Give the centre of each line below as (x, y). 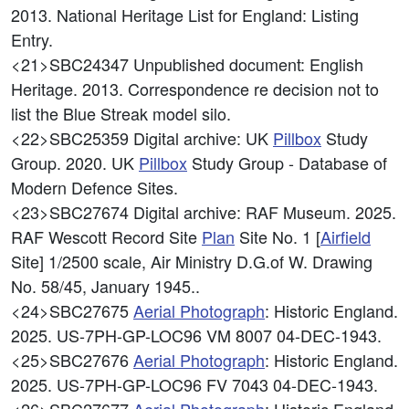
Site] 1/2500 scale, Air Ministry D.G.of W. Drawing (192, 261)
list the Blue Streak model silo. (121, 113)
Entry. (32, 39)
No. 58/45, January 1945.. (105, 286)
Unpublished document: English (248, 64)
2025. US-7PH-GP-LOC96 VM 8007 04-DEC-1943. (196, 335)
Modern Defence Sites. (94, 187)
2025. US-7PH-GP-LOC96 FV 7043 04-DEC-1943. (194, 384)
